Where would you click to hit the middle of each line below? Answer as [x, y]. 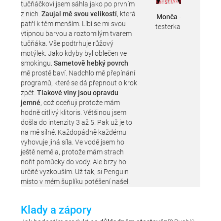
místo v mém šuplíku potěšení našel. [75, 182]
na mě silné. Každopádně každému [74, 133]
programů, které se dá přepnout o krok [79, 83]
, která [127, 14]
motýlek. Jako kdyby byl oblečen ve [74, 54]
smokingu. [37, 64]
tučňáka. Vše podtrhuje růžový [67, 44]
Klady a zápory [56, 210]
